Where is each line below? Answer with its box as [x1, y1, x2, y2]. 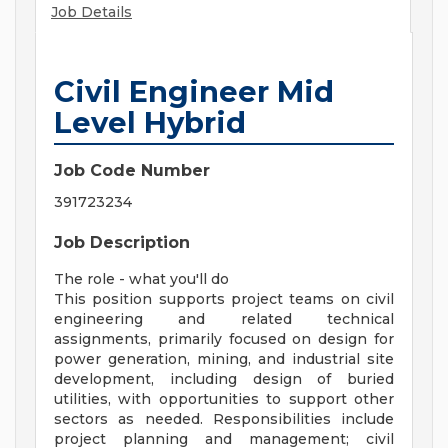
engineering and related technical [54, 310, 394, 329]
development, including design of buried [54, 370, 394, 389]
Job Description [54, 233, 190, 253]
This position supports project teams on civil [54, 290, 394, 309]
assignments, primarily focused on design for [54, 330, 394, 349]
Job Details [51, 3, 132, 22]
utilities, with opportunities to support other [54, 390, 394, 409]
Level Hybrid [54, 105, 246, 141]
